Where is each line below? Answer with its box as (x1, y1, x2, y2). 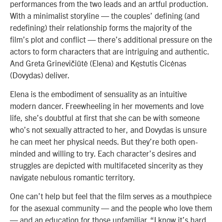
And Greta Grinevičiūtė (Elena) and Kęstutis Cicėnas (10, 57, 186, 68)
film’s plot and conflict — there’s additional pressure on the (10, 34, 212, 44)
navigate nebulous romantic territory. (10, 171, 137, 182)
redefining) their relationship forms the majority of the (10, 22, 192, 32)
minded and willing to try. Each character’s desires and (10, 148, 196, 158)
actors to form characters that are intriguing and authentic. (10, 46, 209, 56)
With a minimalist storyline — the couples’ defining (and (10, 10, 200, 20)
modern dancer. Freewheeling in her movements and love (10, 100, 204, 111)
